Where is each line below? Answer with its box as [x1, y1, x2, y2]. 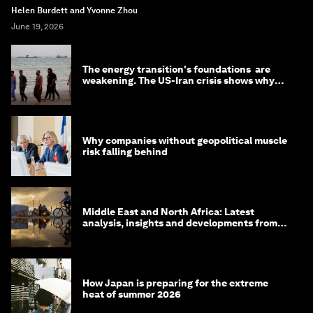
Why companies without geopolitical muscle [82, 134, 287, 146]
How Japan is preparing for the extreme [82, 277, 268, 289]
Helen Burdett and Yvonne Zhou [11, 5, 138, 15]
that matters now [82, 85, 163, 97]
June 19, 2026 [11, 21, 64, 31]
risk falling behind [82, 145, 168, 157]
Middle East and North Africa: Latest [82, 205, 254, 217]
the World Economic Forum [82, 228, 208, 240]
